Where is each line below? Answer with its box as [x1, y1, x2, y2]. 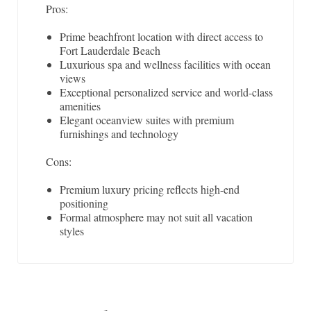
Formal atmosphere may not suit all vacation [60, 210, 253, 225]
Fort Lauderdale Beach [60, 43, 160, 58]
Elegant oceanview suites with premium [60, 112, 234, 128]
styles [60, 224, 84, 239]
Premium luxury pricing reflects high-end [60, 182, 239, 197]
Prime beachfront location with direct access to [60, 29, 263, 44]
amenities [60, 99, 101, 114]
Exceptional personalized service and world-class [60, 85, 273, 100]
